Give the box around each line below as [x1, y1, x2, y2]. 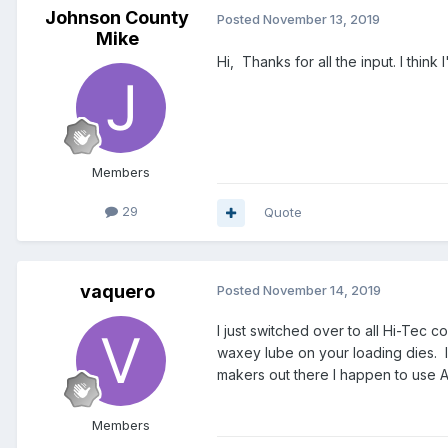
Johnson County [45, 7, 189, 29]
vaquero [79, 281, 155, 303]
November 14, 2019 [263, 282, 381, 299]
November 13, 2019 [263, 10, 380, 27]
